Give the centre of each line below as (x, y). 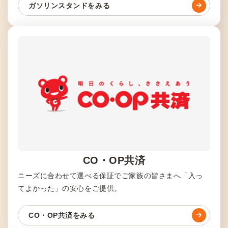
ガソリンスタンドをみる (69, 5)
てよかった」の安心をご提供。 (70, 189)
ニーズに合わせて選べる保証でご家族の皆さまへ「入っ (110, 176)
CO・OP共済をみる (62, 216)
